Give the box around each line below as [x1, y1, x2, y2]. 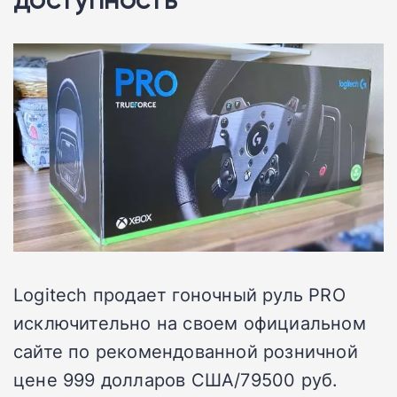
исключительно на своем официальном [13, 310, 366, 336]
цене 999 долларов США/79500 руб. [13, 367, 339, 393]
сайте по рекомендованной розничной [13, 339, 358, 364]
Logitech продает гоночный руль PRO [13, 282, 346, 307]
